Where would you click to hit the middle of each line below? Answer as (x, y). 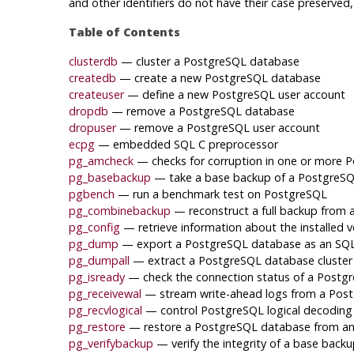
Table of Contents (124, 32)
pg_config (94, 227)
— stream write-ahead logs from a (236, 293)
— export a (153, 243)
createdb (92, 77)
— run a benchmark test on (190, 194)
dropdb (88, 111)
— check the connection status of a (222, 277)
